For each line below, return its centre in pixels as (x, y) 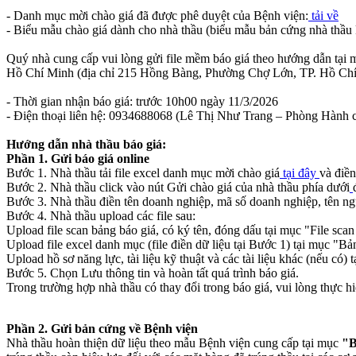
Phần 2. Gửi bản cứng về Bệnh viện (102, 329)
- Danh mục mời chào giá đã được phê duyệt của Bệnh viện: (157, 16)
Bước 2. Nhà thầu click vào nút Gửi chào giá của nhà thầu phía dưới (178, 188)
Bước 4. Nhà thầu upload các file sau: (101, 216)
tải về (325, 16)
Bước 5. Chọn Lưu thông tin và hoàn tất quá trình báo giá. (153, 273)
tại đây (300, 173)
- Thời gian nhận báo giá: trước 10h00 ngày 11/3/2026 (142, 102)
